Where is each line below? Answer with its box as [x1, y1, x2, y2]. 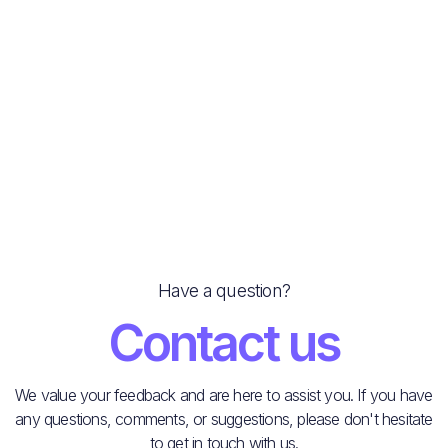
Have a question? [157, 280, 291, 302]
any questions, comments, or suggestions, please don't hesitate [15, 409, 433, 430]
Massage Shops [293, 125, 433, 150]
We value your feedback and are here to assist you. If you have [15, 385, 433, 406]
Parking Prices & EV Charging [15, 17, 269, 42]
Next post [369, 93, 433, 114]
